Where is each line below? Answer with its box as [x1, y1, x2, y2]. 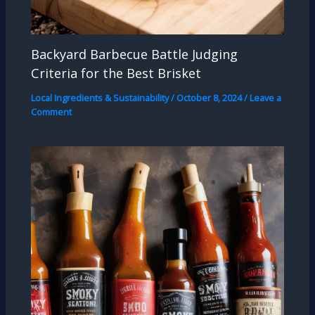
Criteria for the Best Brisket [31, 64, 202, 82]
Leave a [250, 91, 282, 104]
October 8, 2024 [176, 91, 245, 104]
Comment [31, 105, 72, 118]
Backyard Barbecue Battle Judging [31, 45, 238, 63]
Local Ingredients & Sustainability [31, 91, 169, 104]
